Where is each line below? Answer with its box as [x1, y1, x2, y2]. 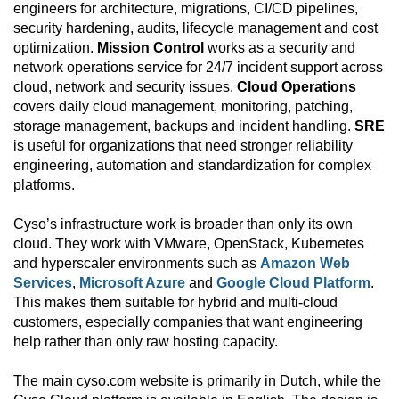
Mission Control [97, 40, 204, 56]
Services [13, 275, 72, 291]
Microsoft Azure [79, 275, 185, 291]
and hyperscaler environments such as [13, 256, 260, 272]
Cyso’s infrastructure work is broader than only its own [13, 216, 353, 232]
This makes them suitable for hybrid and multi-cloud [13, 295, 338, 311]
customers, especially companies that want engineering [13, 314, 362, 330]
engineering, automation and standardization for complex [13, 158, 371, 174]
